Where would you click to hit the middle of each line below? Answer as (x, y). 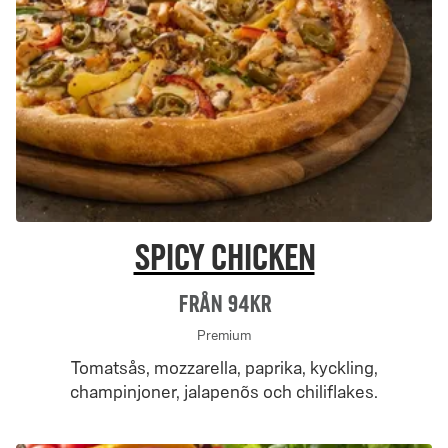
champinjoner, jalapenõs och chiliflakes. (224, 392)
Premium (224, 335)
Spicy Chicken (224, 258)
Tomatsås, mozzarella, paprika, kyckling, (224, 368)
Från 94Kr (224, 303)
